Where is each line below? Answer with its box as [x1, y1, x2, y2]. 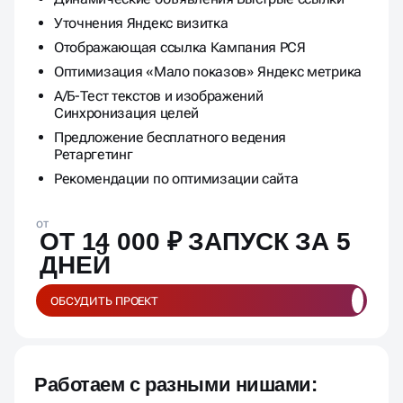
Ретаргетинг [54, 146, 133, 164]
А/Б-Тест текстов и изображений [54, 87, 264, 105]
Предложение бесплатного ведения [54, 129, 287, 147]
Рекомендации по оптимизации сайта [54, 170, 299, 188]
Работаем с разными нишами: [34, 373, 318, 397]
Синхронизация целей [54, 104, 199, 122]
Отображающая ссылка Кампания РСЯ [54, 39, 306, 57]
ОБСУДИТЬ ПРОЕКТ [50, 293, 159, 308]
